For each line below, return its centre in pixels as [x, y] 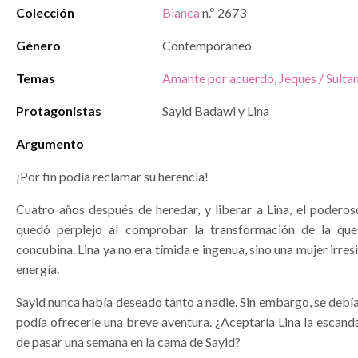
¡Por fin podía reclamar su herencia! [112, 176]
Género [38, 45]
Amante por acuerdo [218, 78]
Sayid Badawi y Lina [216, 111]
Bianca [181, 12]
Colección [45, 12]
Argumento [50, 143]
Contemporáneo [207, 45]
